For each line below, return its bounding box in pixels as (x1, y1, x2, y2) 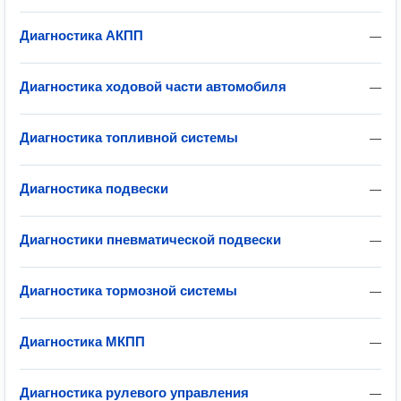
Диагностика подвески (20, 181, 168, 196)
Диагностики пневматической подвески (20, 232, 281, 247)
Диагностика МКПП (20, 334, 145, 349)
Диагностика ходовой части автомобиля (20, 79, 286, 94)
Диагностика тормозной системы (20, 283, 237, 298)
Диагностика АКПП (20, 28, 143, 43)
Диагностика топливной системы (20, 130, 238, 145)
